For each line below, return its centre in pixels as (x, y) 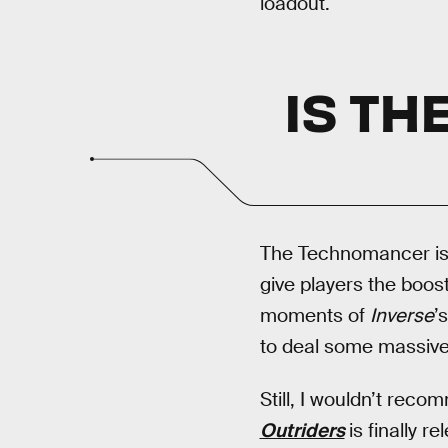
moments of (314, 315)
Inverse (401, 315)
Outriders (302, 430)
